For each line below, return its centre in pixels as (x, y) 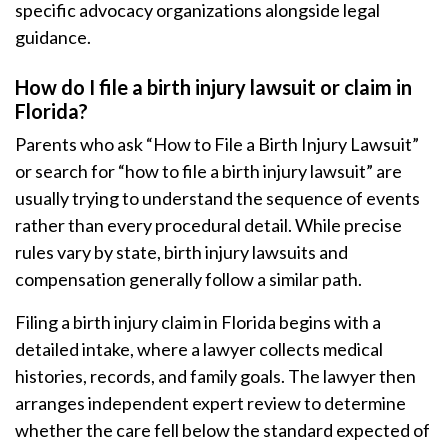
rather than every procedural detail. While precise (208, 225)
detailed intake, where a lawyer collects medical (199, 349)
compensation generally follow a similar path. (188, 279)
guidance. (53, 37)
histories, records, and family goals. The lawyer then (215, 376)
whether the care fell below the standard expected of (222, 430)
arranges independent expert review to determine (210, 403)
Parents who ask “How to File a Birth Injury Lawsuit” (217, 144)
